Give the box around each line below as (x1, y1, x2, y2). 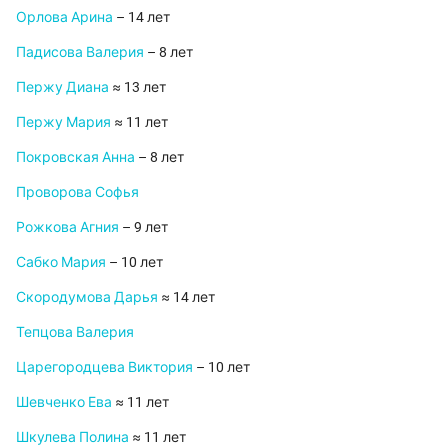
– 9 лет (119, 219, 168, 236)
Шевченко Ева (16, 394, 112, 411)
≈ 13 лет (109, 79, 166, 96)
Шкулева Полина (16, 429, 129, 446)
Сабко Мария (16, 254, 106, 271)
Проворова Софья (16, 184, 139, 201)
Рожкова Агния (16, 219, 119, 236)
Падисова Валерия (16, 44, 144, 61)
